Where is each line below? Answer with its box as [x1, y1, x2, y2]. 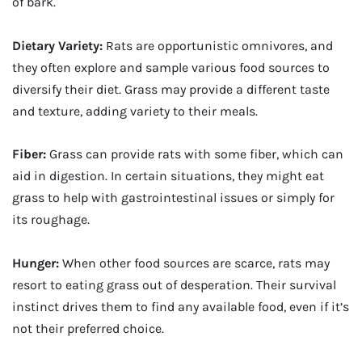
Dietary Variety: [12, 37, 103, 53]
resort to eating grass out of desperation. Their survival [12, 276, 336, 293]
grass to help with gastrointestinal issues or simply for [12, 190, 335, 206]
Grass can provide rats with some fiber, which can [46, 146, 343, 162]
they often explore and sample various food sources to [12, 59, 330, 75]
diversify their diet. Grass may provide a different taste [12, 81, 330, 97]
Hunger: [12, 255, 62, 271]
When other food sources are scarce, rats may [62, 255, 330, 271]
